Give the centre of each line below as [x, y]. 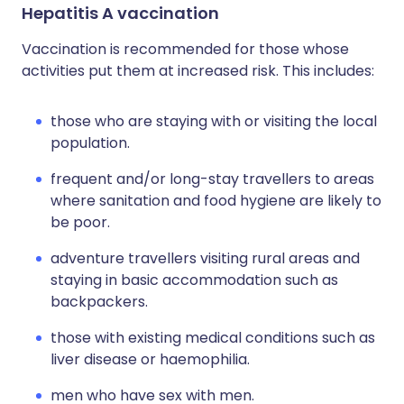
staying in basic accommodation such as [194, 280]
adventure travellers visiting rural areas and [205, 258]
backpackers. [99, 302]
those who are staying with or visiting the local [214, 121]
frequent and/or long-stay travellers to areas [212, 179]
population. [90, 143]
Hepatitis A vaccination [120, 13]
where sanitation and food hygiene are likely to [216, 201]
